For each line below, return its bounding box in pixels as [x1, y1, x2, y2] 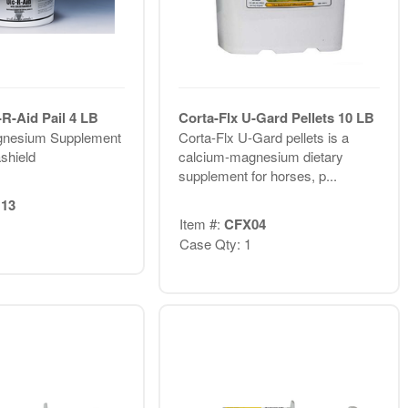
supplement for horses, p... [178, 166, 337, 186]
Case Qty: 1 [178, 233, 251, 253]
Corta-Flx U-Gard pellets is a [178, 127, 349, 148]
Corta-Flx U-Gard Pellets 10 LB [178, 107, 374, 128]
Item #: [178, 213, 224, 233]
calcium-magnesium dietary [178, 147, 343, 167]
